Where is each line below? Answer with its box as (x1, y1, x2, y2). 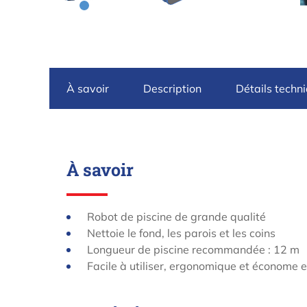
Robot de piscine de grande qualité (87, 210, 266, 224)
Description (143, 82, 201, 96)
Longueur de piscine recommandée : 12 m (87, 243, 299, 257)
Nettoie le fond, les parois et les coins (87, 226, 275, 241)
